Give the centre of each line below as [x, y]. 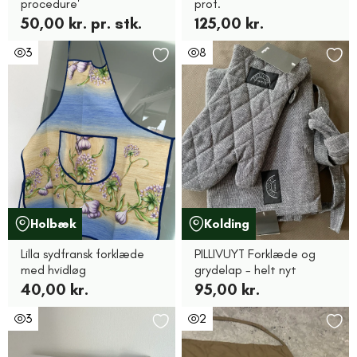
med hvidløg [53, 270]
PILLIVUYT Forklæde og [255, 254]
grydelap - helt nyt [245, 270]
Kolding [227, 224]
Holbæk [53, 224]
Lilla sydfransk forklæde [82, 254]
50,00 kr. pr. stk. [81, 23]
